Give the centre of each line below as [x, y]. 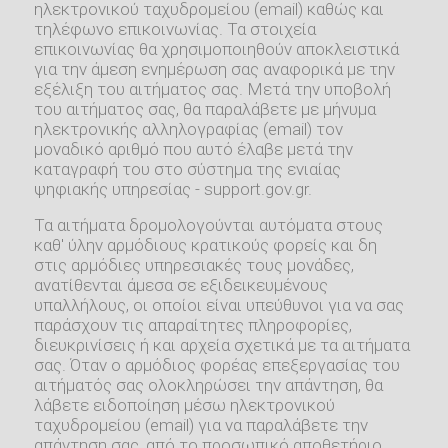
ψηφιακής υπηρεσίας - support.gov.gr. [173, 189]
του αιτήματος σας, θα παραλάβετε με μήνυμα [205, 109]
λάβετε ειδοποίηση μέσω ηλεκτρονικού [185, 405]
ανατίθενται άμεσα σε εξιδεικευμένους [181, 285]
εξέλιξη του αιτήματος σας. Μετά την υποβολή [213, 89]
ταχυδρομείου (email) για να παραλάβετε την [201, 425]
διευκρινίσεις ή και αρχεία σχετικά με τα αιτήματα [222, 345]
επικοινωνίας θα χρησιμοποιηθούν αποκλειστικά [217, 49]
